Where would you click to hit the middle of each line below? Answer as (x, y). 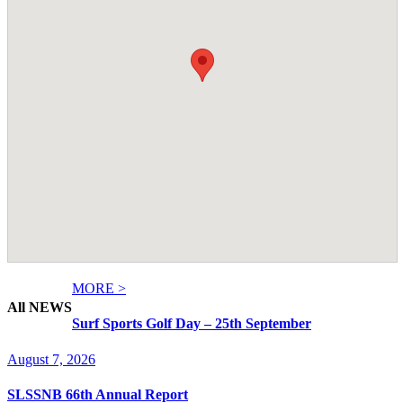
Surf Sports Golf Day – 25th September (192, 324)
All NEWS (40, 308)
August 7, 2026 (51, 359)
